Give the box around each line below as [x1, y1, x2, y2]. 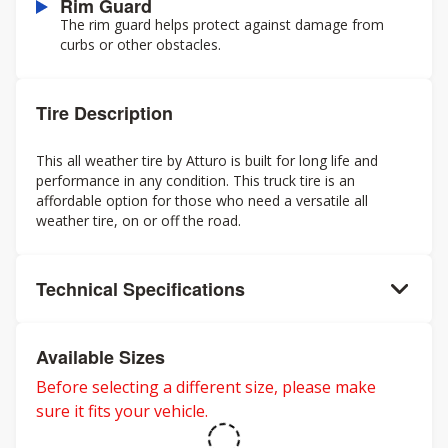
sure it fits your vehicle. [36, 400, 208, 422]
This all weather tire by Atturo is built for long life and [36, 151, 378, 170]
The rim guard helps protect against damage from [60, 15, 384, 34]
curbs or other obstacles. [60, 35, 221, 54]
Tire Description [36, 100, 173, 126]
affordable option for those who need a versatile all [36, 191, 368, 210]
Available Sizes [36, 344, 165, 370]
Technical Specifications [36, 276, 245, 302]
